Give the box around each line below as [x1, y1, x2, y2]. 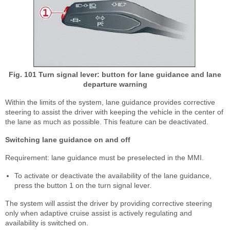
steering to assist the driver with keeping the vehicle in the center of [5, 107, 223, 116]
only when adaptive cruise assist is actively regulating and [5, 208, 192, 217]
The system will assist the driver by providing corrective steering [5, 199, 212, 207]
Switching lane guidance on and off [5, 135, 130, 144]
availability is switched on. [5, 218, 88, 227]
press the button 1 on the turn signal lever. [14, 181, 151, 189]
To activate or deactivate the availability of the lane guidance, [14, 171, 212, 180]
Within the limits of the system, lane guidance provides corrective [5, 98, 215, 106]
